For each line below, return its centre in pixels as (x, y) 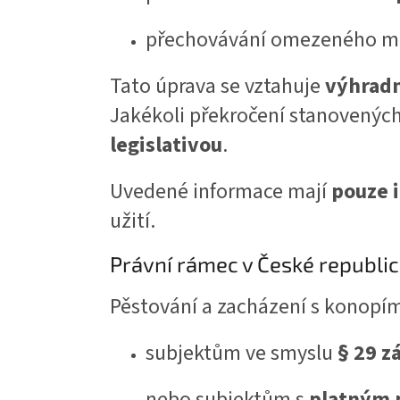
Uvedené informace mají (221, 192)
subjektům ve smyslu (242, 354)
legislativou (166, 146)
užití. (133, 221)
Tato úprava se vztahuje (217, 87)
